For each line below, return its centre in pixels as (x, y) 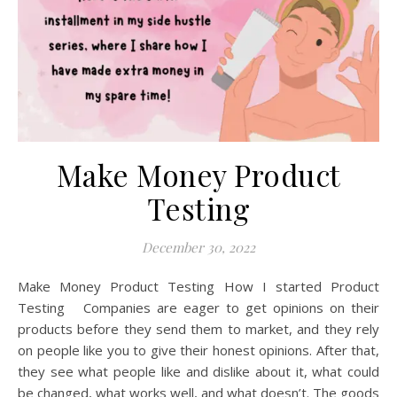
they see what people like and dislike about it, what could (198, 371)
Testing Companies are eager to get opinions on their (198, 307)
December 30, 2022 (198, 247)
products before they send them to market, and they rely (198, 329)
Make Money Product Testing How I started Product (23, 286)
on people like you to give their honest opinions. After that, (198, 350)
